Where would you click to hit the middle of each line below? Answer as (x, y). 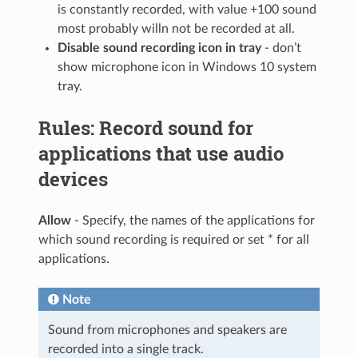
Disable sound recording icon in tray (160, 48)
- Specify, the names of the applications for (193, 221)
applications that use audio (161, 154)
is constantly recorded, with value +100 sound (187, 10)
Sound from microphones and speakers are (168, 330)
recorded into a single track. (126, 350)
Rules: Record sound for (146, 128)
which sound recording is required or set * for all (174, 240)
